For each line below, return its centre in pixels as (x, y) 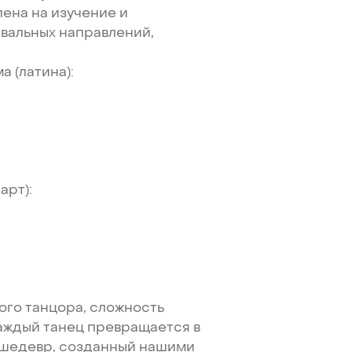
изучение (84, 13)
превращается (139, 327)
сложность (127, 307)
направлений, (107, 32)
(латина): (45, 71)
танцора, (56, 307)
